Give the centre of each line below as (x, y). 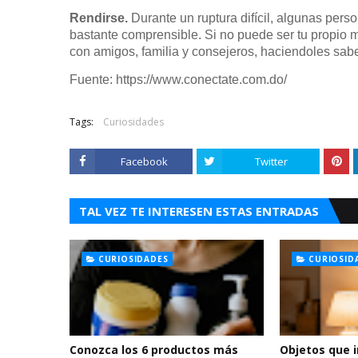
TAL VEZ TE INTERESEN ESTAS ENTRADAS (199, 211)
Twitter (271, 161)
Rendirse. (100, 18)
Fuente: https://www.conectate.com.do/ (178, 80)
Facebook (144, 161)
